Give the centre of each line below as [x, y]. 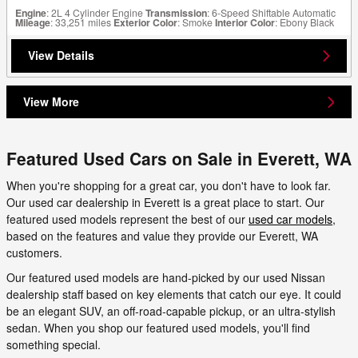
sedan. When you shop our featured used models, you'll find [158, 327]
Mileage [33, 23]
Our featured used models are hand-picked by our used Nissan [166, 277]
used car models [290, 219]
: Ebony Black [304, 22]
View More [51, 102]
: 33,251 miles [81, 22]
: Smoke [195, 22]
